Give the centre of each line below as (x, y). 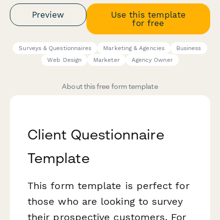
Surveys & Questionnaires (55, 48)
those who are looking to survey (105, 202)
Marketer (107, 60)
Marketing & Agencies (134, 48)
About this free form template (110, 86)
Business (189, 48)
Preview (48, 14)
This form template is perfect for (109, 186)
